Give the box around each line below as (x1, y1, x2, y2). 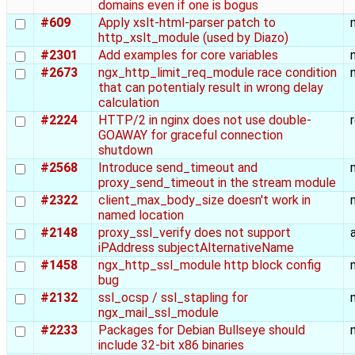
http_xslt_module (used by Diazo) (98, 30, 288, 46)
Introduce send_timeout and (98, 160, 258, 176)
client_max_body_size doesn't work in (98, 193, 311, 208)
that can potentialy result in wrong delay (98, 80, 323, 96)
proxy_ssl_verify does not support (98, 225, 291, 241)
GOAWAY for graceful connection (98, 128, 283, 143)
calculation (98, 95, 159, 111)
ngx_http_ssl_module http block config (98, 258, 321, 273)
